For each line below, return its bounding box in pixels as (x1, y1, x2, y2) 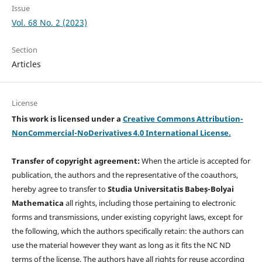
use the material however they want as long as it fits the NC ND (11, 239, 230, 250)
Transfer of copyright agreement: (11, 155, 142, 166)
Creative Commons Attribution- (122, 113, 243, 124)
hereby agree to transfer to (11, 183, 108, 194)
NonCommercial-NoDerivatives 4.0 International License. (11, 127, 231, 138)
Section (11, 44, 37, 55)
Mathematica (11, 197, 64, 208)
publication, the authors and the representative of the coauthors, (11, 169, 238, 180)
